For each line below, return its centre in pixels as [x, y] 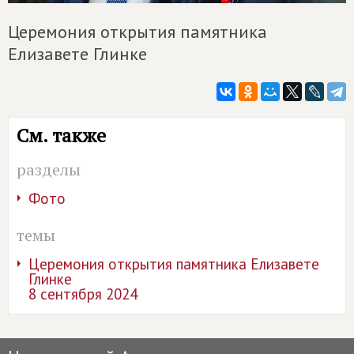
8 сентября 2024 [83, 294]
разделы [49, 169]
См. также [61, 135]
